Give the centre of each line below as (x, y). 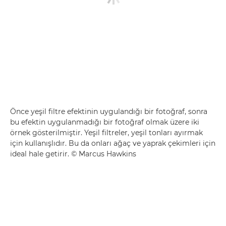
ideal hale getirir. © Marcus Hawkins (73, 154)
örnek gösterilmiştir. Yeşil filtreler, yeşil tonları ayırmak (106, 132)
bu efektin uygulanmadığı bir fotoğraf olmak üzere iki (105, 122)
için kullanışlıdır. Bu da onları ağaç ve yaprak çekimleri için (113, 143)
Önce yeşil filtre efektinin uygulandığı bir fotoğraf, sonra (109, 111)
